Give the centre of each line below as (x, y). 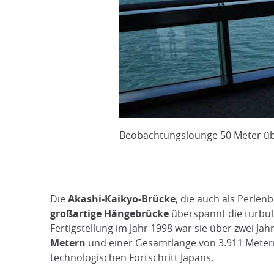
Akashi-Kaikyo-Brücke (122, 199)
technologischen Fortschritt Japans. (132, 257)
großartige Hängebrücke (109, 213)
